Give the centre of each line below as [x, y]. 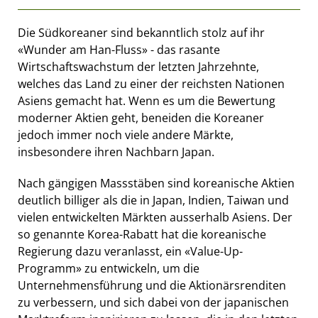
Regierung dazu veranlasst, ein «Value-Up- [130, 251]
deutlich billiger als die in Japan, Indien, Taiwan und [153, 200]
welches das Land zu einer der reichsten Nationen [151, 83]
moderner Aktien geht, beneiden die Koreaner [141, 117]
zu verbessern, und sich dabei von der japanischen [153, 302]
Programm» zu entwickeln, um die [109, 268]
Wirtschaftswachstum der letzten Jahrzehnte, [138, 66]
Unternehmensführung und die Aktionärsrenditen [152, 285]
